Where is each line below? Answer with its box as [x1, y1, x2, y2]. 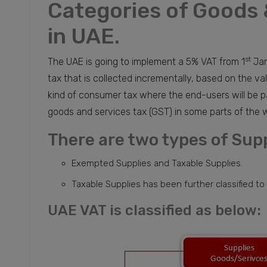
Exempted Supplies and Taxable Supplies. [71, 158, 243, 169]
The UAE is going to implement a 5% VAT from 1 [47, 56, 245, 68]
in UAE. [47, 23, 120, 49]
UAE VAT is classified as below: [47, 202, 265, 219]
